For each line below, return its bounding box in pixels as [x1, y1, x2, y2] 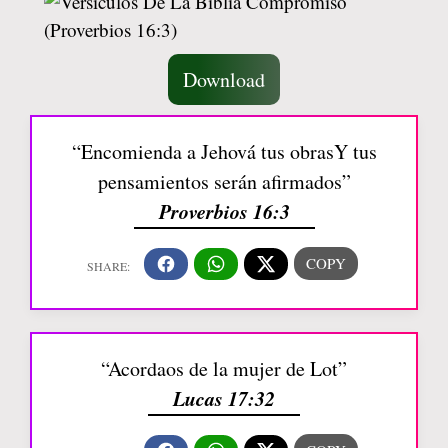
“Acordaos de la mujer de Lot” [101, 355, 347, 382]
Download [183, 66, 265, 94]
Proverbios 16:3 [158, 197, 290, 226]
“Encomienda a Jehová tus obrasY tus [71, 138, 377, 166]
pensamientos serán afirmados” [97, 168, 351, 196]
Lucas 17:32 [173, 384, 275, 412]
